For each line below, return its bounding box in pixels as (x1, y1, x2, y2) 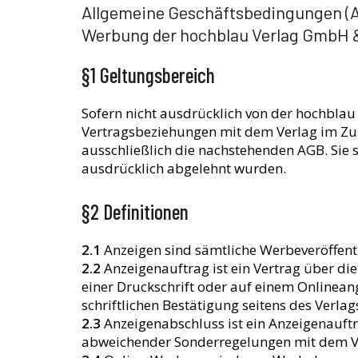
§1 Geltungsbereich (82, 62, 215, 88)
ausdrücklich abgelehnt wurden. (82, 159, 286, 178)
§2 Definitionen (82, 198, 189, 224)
